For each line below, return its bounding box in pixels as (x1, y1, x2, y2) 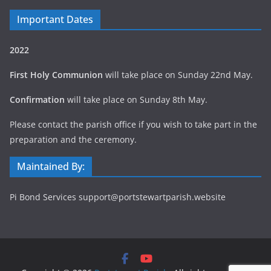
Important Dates (17, 13, 93, 26)
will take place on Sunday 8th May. (65, 94, 207, 105)
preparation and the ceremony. (10, 134, 137, 145)
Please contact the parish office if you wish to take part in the (10, 119, 257, 130)
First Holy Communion (10, 69, 103, 80)
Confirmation (10, 94, 65, 105)
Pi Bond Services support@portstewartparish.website (10, 191, 226, 203)
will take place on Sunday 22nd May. (103, 69, 253, 80)
